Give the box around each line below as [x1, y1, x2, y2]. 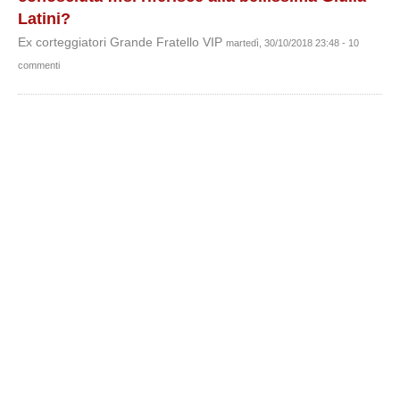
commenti [18, 60, 60, 71]
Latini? [18, 10, 71, 28]
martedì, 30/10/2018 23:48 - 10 [226, 37, 359, 48]
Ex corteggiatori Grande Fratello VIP [18, 36, 226, 49]
